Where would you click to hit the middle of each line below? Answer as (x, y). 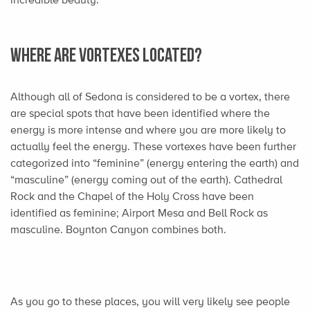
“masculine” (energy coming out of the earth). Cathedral (146, 180)
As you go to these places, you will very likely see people (150, 302)
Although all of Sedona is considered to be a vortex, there (150, 97)
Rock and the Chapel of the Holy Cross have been (132, 197)
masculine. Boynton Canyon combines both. (118, 230)
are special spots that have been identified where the (140, 113)
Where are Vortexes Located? (106, 55)
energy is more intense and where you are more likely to (148, 130)
